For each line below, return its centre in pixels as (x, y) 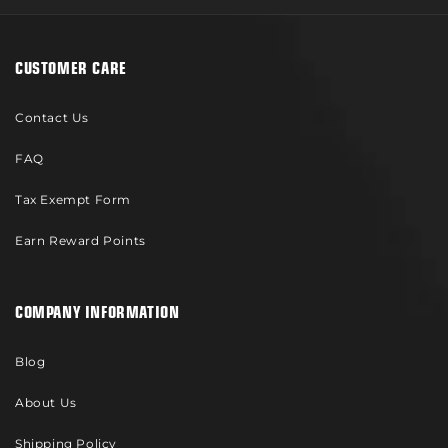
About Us (46, 402)
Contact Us (52, 117)
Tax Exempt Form (73, 199)
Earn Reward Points (80, 240)
